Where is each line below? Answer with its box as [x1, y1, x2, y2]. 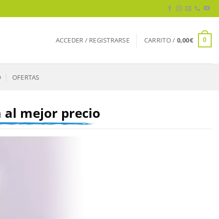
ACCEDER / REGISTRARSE [55, 36, 130, 44]
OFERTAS [12, 72, 40, 82]
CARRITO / [144, 36, 177, 44]
